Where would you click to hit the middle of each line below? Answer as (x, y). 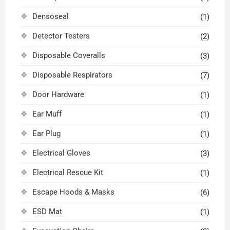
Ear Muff (47, 114)
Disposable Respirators (72, 75)
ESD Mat (47, 211)
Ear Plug (46, 133)
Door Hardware (58, 94)
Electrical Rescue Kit (68, 172)
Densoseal (50, 16)
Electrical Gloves (61, 153)
